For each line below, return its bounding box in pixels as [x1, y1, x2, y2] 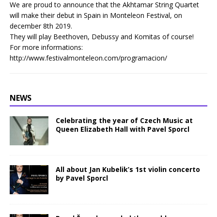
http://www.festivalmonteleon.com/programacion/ [10, 53, 167, 62]
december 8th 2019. [10, 21, 72, 31]
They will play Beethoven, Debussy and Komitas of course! [10, 31, 194, 41]
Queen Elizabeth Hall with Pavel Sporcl [56, 124, 189, 134]
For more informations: [10, 42, 83, 52]
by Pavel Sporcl [56, 173, 108, 183]
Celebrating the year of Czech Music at [56, 115, 193, 125]
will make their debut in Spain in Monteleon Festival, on [10, 10, 182, 20]
